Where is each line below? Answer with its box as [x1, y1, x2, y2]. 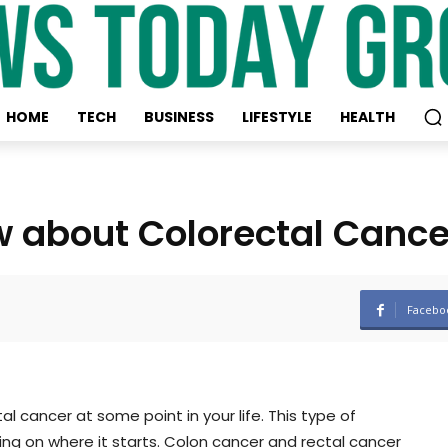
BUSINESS [143, 107, 214, 128]
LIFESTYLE [241, 107, 312, 128]
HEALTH [339, 107, 395, 128]
